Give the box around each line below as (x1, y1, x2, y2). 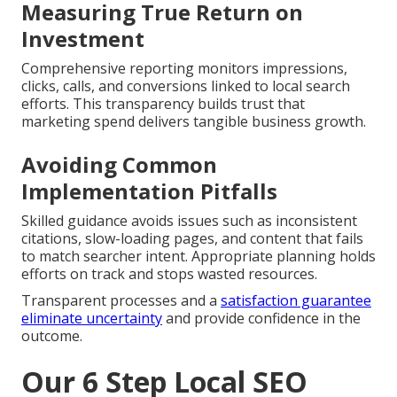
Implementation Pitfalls (21, 176, 277, 206)
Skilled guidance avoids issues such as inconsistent (21, 211, 357, 231)
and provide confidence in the (162, 308, 361, 329)
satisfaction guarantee (221, 291, 371, 311)
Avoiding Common (21, 150, 217, 180)
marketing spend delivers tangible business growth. (21, 112, 366, 132)
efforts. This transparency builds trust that (21, 94, 305, 114)
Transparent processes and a (21, 291, 221, 311)
